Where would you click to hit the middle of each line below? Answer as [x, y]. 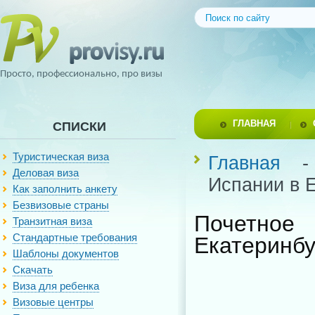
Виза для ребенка [56, 286]
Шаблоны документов [66, 253]
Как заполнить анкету [65, 189]
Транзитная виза [52, 221]
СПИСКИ [79, 127]
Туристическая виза [61, 156]
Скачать [33, 270]
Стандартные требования [75, 237]
